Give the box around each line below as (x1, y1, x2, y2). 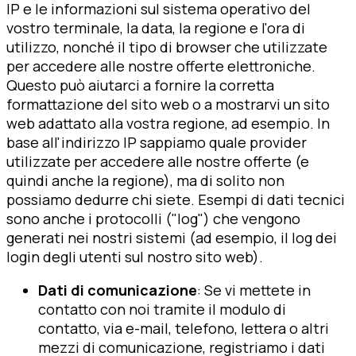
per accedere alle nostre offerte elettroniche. (6, 56, 315, 75)
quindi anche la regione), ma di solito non (6, 170, 284, 190)
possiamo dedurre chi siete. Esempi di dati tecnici (6, 189, 345, 209)
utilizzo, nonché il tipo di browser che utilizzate (6, 37, 327, 56)
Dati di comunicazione (38, 280, 197, 300)
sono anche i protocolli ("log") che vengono (6, 208, 300, 228)
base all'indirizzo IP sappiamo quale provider (6, 132, 307, 152)
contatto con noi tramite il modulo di (38, 299, 286, 319)
